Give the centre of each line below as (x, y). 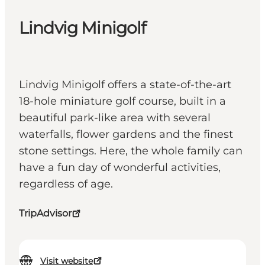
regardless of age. (66, 184)
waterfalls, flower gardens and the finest (126, 135)
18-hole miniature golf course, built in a (122, 101)
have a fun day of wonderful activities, (120, 168)
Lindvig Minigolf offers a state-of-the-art (125, 85)
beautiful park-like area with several (115, 118)
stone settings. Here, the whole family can (131, 151)
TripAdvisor (45, 214)
